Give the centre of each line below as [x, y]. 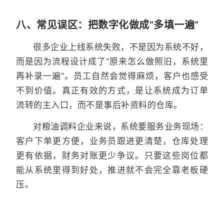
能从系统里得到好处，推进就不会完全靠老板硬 [112, 170]
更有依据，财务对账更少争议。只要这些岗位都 [112, 155]
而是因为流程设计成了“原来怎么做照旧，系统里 [112, 62]
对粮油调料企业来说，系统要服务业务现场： [120, 126]
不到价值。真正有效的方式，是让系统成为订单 [112, 91]
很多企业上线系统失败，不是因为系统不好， [120, 47]
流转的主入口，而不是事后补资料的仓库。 [99, 105]
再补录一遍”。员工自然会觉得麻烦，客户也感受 [112, 76]
